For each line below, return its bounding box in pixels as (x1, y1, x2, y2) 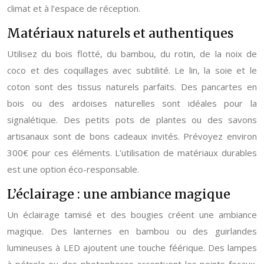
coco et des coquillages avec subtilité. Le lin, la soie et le (7, 64, 257, 76)
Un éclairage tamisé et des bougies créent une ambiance (7, 209, 257, 220)
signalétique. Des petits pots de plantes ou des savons (7, 114, 257, 126)
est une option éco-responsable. (7, 163, 139, 175)
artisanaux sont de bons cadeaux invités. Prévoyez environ (7, 130, 257, 142)
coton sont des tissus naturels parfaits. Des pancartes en (7, 81, 257, 93)
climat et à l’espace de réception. (7, 2, 140, 14)
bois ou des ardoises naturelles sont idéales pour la (7, 97, 257, 109)
